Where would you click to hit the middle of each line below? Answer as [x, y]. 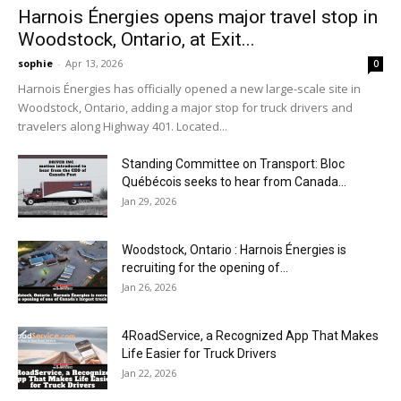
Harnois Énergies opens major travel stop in [198, 17]
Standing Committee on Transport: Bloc [233, 164]
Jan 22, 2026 [149, 373]
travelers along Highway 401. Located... [123, 127]
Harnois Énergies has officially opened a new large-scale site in [189, 89]
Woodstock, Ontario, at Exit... [137, 40]
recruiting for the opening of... [205, 268]
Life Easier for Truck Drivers [199, 354]
